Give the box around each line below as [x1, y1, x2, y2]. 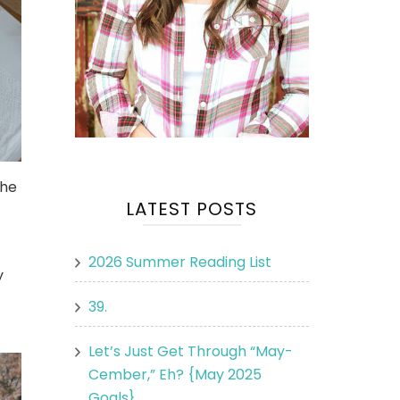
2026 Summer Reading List [87, 251, 271, 272]
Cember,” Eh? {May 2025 [87, 363, 262, 385]
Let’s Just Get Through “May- [87, 340, 293, 362]
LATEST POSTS [126, 196, 258, 221]
